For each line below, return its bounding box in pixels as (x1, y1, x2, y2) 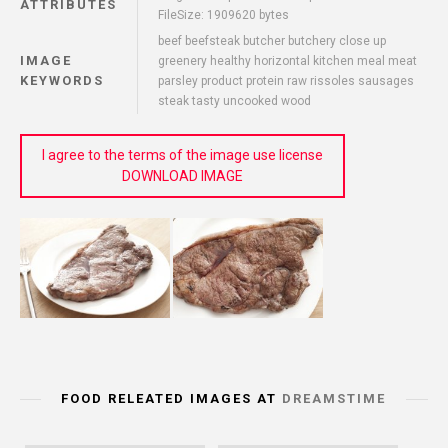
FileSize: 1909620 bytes (158, 8, 289, 23)
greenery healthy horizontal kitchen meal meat (158, 54, 417, 69)
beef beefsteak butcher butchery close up (158, 34, 386, 49)
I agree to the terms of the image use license (42, 147, 323, 164)
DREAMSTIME (282, 390, 386, 406)
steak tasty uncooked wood (158, 94, 311, 109)
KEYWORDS (20, 73, 104, 89)
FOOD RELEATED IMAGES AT (61, 390, 282, 406)
